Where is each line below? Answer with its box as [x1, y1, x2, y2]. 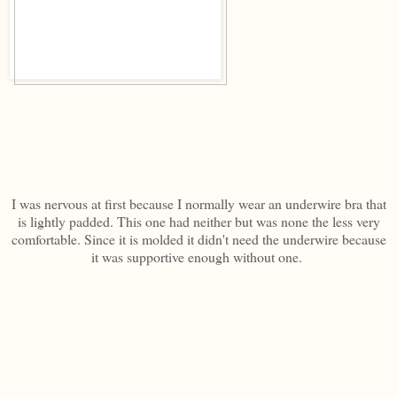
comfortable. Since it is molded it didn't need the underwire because [11, 229, 386, 248]
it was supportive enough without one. [90, 246, 307, 266]
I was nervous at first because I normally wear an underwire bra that [11, 193, 386, 213]
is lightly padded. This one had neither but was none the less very [17, 211, 380, 230]
